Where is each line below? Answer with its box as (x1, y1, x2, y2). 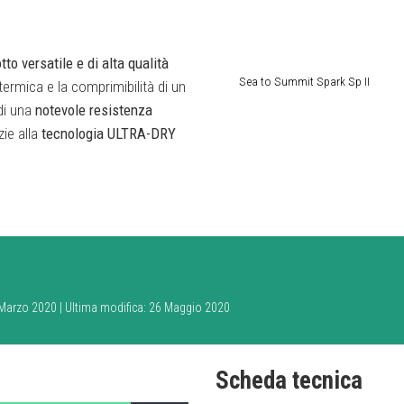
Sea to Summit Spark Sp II (239, 74, 371, 89)
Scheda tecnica (216, 365, 363, 395)
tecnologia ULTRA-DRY (41, 124, 176, 142)
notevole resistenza (35, 100, 152, 119)
